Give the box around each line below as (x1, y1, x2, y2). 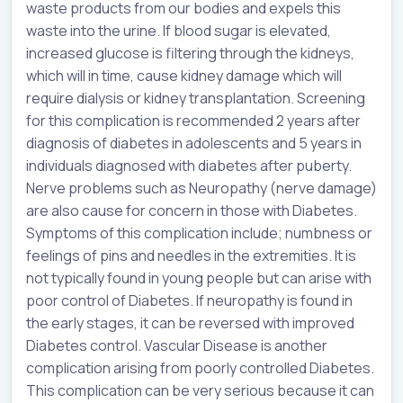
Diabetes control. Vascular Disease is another (26, 336, 327, 356)
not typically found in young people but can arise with (26, 268, 372, 289)
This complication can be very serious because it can (26, 381, 374, 401)
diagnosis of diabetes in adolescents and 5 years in (26, 133, 362, 154)
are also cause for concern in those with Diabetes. (26, 201, 357, 221)
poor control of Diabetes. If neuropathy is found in (26, 291, 353, 311)
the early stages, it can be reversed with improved (26, 313, 354, 334)
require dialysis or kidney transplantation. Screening (26, 88, 365, 109)
